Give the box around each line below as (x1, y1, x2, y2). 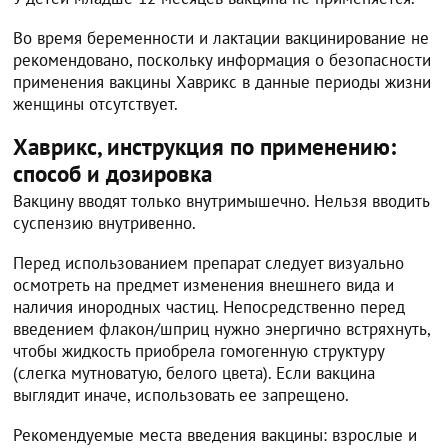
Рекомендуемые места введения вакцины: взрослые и (13, 423, 418, 446)
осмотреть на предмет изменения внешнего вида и (13, 273, 395, 296)
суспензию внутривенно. (13, 211, 197, 234)
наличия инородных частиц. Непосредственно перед (13, 295, 406, 318)
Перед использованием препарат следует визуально (13, 251, 405, 274)
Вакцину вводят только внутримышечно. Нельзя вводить (13, 189, 430, 212)
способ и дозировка (13, 158, 213, 188)
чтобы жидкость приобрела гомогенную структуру (13, 339, 385, 362)
